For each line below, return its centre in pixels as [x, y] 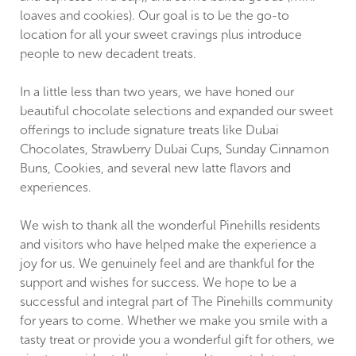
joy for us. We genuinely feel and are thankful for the [167, 263]
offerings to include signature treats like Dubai [149, 130]
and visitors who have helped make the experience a [168, 244]
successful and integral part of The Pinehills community [176, 301]
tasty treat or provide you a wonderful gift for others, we [177, 339]
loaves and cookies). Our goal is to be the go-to [155, 15]
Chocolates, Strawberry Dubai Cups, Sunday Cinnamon [174, 149]
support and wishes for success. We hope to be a [158, 282]
